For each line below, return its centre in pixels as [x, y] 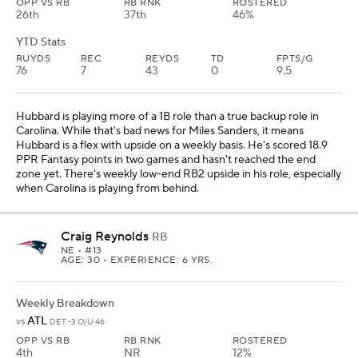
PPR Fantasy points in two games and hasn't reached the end [166, 159]
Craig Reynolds [105, 236]
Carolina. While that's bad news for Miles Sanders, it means [160, 131]
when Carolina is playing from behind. [107, 188]
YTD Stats [41, 42]
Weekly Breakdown [65, 303]
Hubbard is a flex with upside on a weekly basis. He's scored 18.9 [172, 145]
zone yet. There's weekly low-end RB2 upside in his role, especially [179, 174]
